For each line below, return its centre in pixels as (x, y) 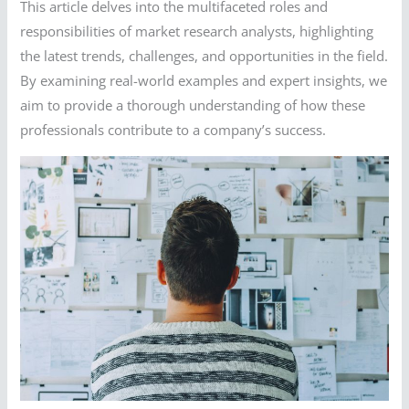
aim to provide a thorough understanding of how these (193, 105)
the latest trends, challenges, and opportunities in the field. (204, 55)
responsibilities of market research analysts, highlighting (197, 31)
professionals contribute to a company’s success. (173, 129)
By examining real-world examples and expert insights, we (204, 80)
